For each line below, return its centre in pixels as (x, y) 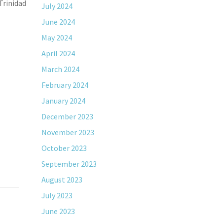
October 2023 (64, 148)
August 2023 (62, 180)
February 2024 (65, 85)
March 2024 (60, 69)
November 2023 (68, 132)
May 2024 (56, 37)
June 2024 (58, 22)
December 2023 (67, 116)
